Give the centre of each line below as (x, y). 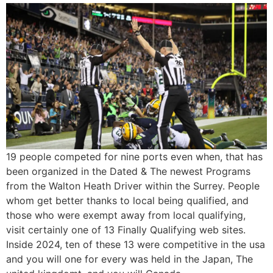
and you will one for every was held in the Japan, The (129, 259)
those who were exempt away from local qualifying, (126, 215)
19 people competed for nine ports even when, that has (134, 157)
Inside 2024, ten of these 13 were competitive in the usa (136, 245)
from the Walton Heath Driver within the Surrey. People (133, 186)
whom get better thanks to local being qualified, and (127, 201)
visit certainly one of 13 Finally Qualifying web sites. (126, 230)
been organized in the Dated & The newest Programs (128, 172)
